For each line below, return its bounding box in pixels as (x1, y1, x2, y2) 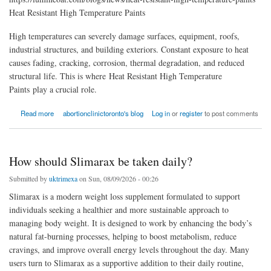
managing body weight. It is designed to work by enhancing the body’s (9, 217, 252, 229)
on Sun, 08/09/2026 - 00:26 (77, 173, 158, 183)
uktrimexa (49, 173, 77, 183)
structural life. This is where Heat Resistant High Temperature (9, 70, 222, 82)
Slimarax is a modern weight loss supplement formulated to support (9, 190, 240, 202)
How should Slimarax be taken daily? (9, 152, 192, 169)
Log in (152, 108, 171, 118)
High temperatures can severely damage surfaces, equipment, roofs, (9, 30, 240, 42)
